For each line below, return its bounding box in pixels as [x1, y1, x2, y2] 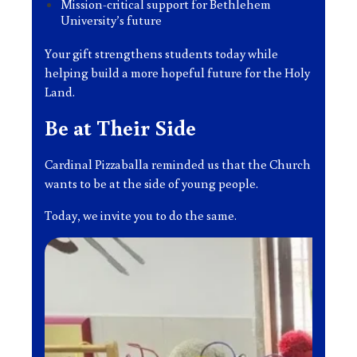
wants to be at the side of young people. [45, 175, 258, 191]
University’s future [61, 12, 162, 28]
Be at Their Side [45, 112, 196, 142]
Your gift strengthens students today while [45, 45, 278, 61]
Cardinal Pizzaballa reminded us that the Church [45, 156, 311, 172]
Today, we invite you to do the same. [45, 207, 237, 223]
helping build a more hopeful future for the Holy [45, 65, 310, 80]
